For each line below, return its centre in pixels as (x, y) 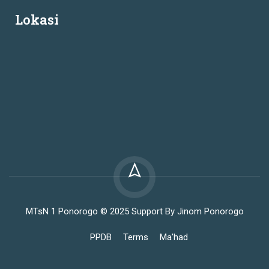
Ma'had (174, 237)
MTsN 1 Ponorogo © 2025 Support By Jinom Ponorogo (134, 211)
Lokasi (37, 20)
